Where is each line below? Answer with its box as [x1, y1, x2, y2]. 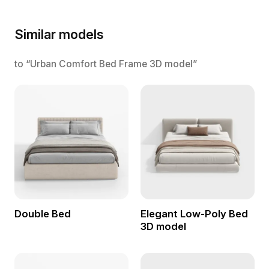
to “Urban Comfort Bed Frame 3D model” [14, 58, 197, 70]
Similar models [14, 26, 104, 43]
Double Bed [14, 207, 71, 220]
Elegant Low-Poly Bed [140, 207, 248, 220]
